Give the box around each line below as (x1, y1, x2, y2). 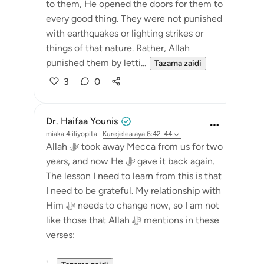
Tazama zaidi (154, 58, 202, 68)
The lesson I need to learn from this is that (46, 170, 222, 181)
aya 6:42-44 (134, 130, 172, 138)
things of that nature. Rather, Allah (46, 42, 190, 54)
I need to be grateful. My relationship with (46, 185, 221, 196)
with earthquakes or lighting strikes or (46, 28, 203, 39)
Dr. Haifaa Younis (46, 115, 118, 127)
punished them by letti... (46, 57, 146, 68)
